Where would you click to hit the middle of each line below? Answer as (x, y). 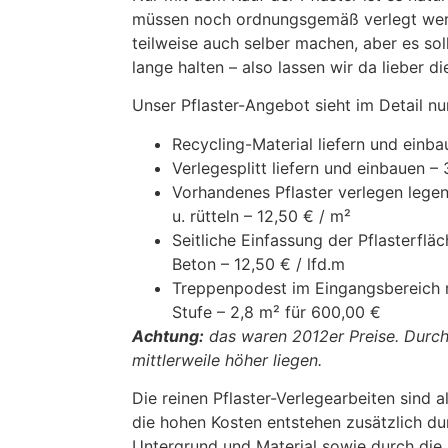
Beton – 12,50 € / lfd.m (258, 263)
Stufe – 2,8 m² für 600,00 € (276, 311)
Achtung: (168, 335)
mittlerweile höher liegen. (227, 359)
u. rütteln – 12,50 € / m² (261, 215)
